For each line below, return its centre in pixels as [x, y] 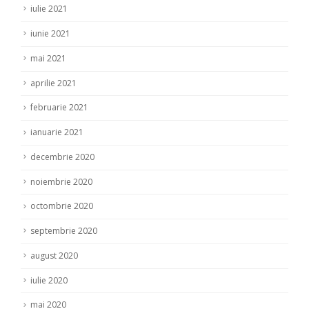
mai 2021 [48, 58]
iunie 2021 [50, 33]
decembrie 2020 [62, 157]
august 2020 [54, 255]
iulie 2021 [49, 9]
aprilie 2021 [53, 83]
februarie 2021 [59, 108]
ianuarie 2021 [57, 132]
